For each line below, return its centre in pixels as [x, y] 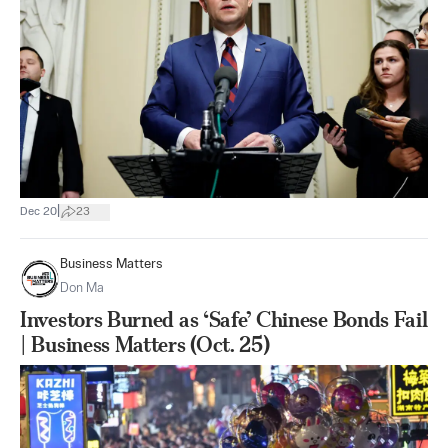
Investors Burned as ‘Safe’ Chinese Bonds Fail [224, 319]
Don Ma [82, 288]
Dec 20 [38, 211]
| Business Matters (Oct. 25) [145, 344]
